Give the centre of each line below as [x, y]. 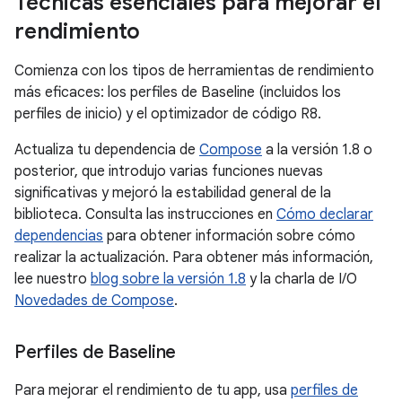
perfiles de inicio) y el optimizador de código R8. [168, 114]
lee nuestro [52, 279]
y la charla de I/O [301, 279]
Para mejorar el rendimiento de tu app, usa [153, 390]
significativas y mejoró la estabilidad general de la [173, 193]
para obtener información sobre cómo [229, 236]
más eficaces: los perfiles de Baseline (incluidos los [178, 92]
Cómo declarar [325, 214]
